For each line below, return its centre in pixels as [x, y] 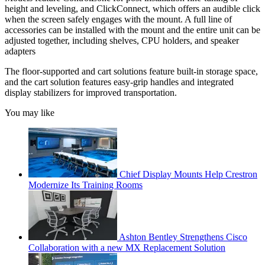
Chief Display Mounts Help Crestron [188, 174]
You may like [30, 113]
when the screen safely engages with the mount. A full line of [118, 19]
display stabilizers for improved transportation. [91, 93]
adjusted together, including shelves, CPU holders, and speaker [122, 41]
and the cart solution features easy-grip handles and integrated [119, 82]
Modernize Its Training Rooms [85, 185]
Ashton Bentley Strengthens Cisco [183, 237]
